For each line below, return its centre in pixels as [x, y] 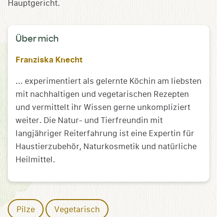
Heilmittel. [35, 160]
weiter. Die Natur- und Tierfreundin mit [89, 121]
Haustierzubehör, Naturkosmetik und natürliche [106, 147]
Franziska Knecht [49, 60]
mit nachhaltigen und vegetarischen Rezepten [102, 94]
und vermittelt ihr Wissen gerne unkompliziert [103, 108]
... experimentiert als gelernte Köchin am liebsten [108, 81]
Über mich [37, 38]
